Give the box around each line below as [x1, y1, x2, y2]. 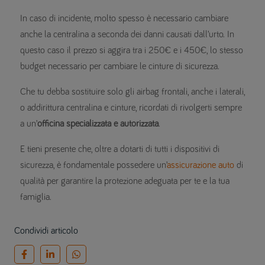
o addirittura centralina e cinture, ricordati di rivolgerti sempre [20, 103, 242, 113]
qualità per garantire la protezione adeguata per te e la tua [20, 176, 230, 186]
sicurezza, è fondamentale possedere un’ [20, 160, 167, 170]
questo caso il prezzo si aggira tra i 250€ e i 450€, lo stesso [20, 46, 243, 56]
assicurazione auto [167, 160, 234, 170]
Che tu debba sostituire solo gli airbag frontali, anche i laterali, [20, 87, 245, 97]
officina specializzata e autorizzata [37, 119, 159, 129]
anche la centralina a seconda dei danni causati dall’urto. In [20, 30, 234, 40]
